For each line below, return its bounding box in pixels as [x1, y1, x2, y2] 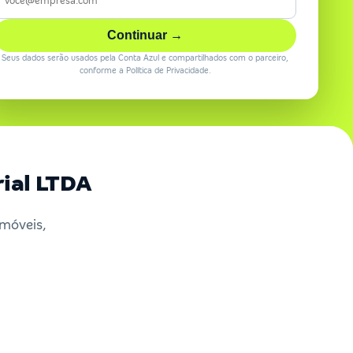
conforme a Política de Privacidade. [79, 66, 211, 75]
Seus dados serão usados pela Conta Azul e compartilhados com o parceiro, [2, 54, 288, 62]
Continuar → [107, 28, 183, 42]
